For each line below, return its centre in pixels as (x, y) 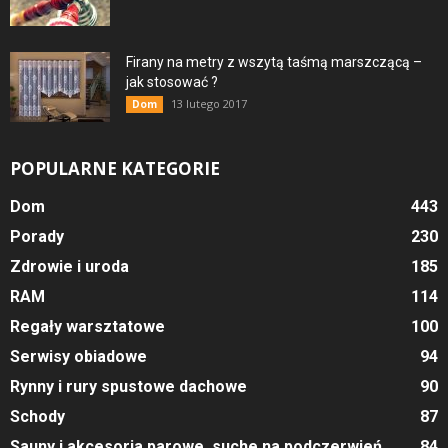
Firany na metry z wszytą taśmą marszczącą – (274, 61)
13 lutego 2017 (209, 103)
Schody (37, 416)
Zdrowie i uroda (69, 266)
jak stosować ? (172, 81)
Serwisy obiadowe (78, 356)
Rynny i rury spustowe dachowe (128, 386)
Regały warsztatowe (87, 326)
